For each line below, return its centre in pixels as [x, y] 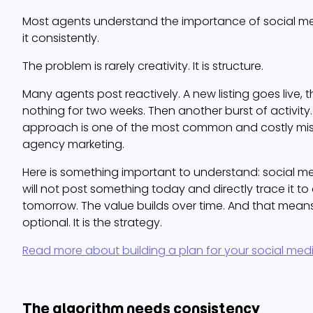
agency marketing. [73, 145]
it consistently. [61, 38]
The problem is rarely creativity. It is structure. [143, 66]
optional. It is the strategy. [92, 223]
